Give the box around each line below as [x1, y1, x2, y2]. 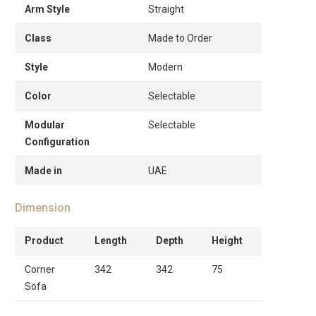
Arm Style [25, 3, 70, 15]
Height [212, 234, 243, 246]
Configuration [25, 135, 90, 147]
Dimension [15, 200, 71, 214]
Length [95, 234, 127, 246]
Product [25, 234, 63, 246]
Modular [25, 119, 65, 130]
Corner [25, 263, 55, 275]
